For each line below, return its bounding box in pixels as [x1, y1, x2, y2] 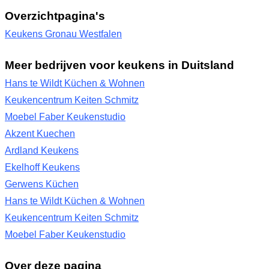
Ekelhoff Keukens [5, 162, 80, 172]
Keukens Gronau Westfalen [5, 29, 122, 39]
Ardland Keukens [5, 145, 79, 156]
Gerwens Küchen [5, 179, 79, 189]
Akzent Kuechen [5, 128, 75, 139]
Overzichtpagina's [5, 9, 105, 22]
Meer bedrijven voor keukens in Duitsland [5, 58, 234, 71]
